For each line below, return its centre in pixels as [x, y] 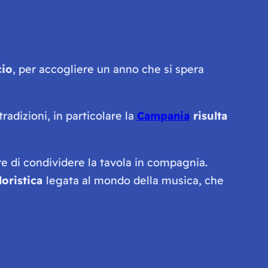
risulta [208, 115]
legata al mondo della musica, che [135, 180]
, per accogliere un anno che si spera [108, 69]
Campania [163, 115]
